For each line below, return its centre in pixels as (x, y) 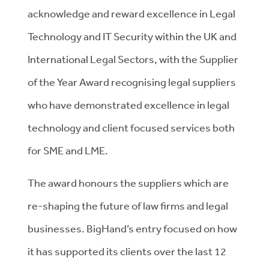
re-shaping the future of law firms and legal (128, 205)
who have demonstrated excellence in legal (128, 104)
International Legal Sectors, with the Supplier (133, 59)
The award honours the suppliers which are (128, 183)
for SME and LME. (68, 150)
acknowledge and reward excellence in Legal (131, 13)
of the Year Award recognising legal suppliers (132, 82)
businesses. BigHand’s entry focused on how (132, 228)
